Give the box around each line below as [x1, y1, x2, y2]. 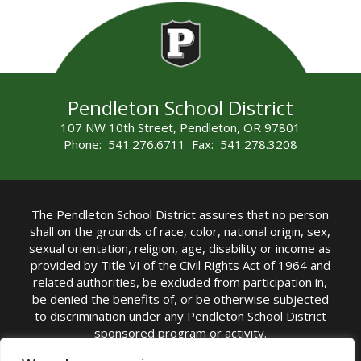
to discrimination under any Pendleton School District [34, 307, 326, 324]
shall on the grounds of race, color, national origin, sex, [30, 222, 331, 239]
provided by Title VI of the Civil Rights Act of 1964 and [30, 256, 330, 273]
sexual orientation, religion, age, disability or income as [29, 239, 332, 256]
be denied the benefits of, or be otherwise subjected [31, 290, 329, 307]
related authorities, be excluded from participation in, [33, 273, 328, 290]
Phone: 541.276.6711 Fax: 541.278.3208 [63, 136, 297, 153]
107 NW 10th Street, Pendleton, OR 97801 [60, 119, 301, 136]
